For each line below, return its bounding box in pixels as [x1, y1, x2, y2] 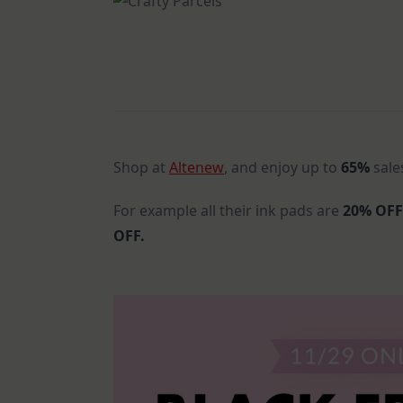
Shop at [113, 157, 169, 177]
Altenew [169, 157, 224, 177]
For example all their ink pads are [113, 200, 343, 220]
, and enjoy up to [224, 157, 341, 177]
